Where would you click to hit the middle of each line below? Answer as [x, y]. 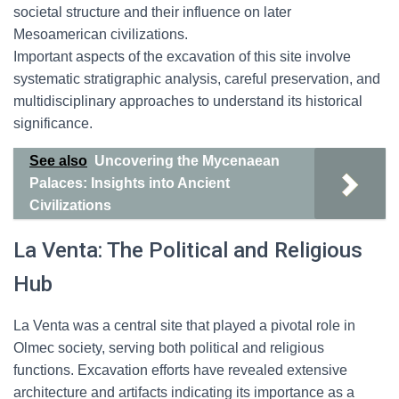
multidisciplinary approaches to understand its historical [188, 101]
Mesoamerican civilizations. [101, 34]
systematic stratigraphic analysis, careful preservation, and [197, 79]
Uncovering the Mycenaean [187, 161]
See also [58, 161]
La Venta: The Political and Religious [188, 250]
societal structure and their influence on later [152, 12]
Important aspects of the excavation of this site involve [182, 57]
